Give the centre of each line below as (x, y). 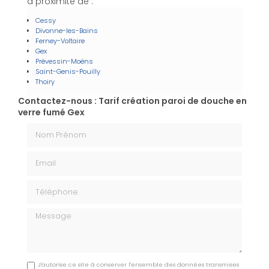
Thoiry (45, 81)
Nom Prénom (55, 128)
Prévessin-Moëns (64, 61)
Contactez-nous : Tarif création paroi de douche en (132, 101)
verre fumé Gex (51, 112)
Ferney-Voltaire (60, 41)
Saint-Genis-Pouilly (68, 71)
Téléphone (49, 185)
